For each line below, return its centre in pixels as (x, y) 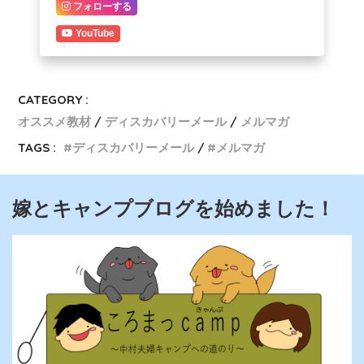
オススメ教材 (55, 122)
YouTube (95, 34)
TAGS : (37, 148)
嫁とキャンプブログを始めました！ (173, 209)
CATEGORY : (54, 100)
